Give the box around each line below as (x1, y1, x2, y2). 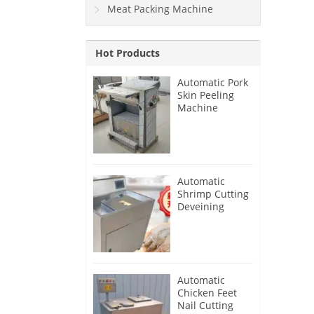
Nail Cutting (177, 299, 233, 313)
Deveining (177, 200, 224, 214)
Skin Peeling (177, 88, 234, 102)
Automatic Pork (177, 76, 248, 90)
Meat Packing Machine (107, 2, 213, 16)
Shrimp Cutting (177, 187, 249, 201)
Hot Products (95, 46, 160, 60)
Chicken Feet (177, 286, 237, 300)
